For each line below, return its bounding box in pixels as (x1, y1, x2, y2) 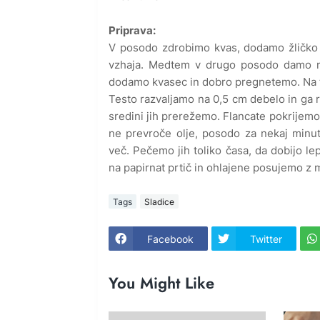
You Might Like (109, 271, 214, 294)
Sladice (144, 196, 174, 207)
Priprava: (109, 24, 156, 38)
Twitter (250, 232, 282, 245)
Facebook (147, 232, 194, 245)
